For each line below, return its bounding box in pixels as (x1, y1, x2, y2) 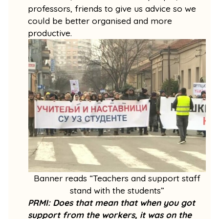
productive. (28, 27, 75, 38)
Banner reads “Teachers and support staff (33, 173, 200, 183)
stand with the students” (69, 185, 164, 196)
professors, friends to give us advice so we (28, 3, 197, 14)
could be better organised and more (28, 15, 173, 26)
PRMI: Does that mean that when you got (28, 197, 196, 208)
